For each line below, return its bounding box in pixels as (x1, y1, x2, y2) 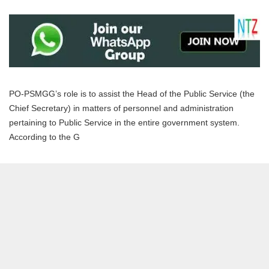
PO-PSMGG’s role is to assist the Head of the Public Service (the (9, 88, 255, 98)
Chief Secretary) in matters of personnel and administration (9, 103, 234, 113)
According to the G (9, 131, 80, 142)
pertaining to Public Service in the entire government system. (9, 117, 240, 127)
